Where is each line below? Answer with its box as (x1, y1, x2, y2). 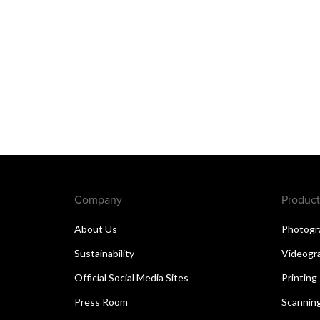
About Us (74, 223, 117, 236)
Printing (281, 271, 317, 284)
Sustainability (74, 247, 134, 260)
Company (74, 191, 122, 208)
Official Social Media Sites (74, 271, 189, 284)
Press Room (74, 296, 128, 309)
